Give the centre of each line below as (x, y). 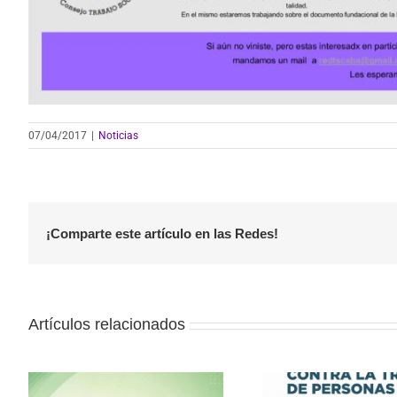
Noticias (118, 136)
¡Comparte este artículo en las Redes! (162, 233)
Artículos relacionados (107, 324)
